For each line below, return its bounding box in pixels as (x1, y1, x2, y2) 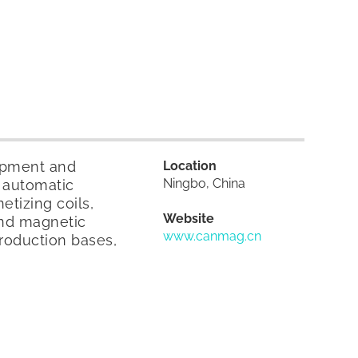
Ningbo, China (163, 175, 246, 191)
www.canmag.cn (163, 228, 262, 244)
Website (163, 210, 215, 226)
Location (163, 157, 217, 173)
